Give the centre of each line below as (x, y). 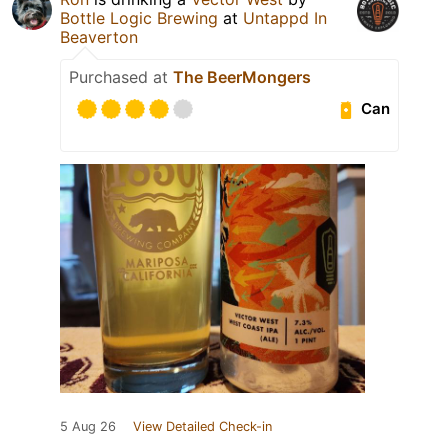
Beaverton (99, 36)
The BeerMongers (242, 76)
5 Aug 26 (88, 426)
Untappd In (285, 17)
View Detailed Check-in (202, 426)
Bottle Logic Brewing (139, 17)
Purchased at (121, 76)
